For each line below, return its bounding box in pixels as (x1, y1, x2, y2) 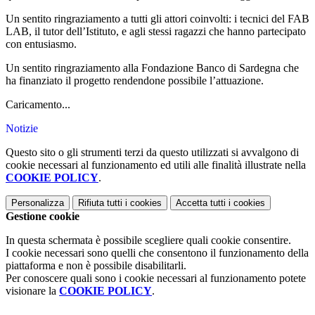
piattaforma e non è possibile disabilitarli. (6, 259, 186, 272)
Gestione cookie (6, 210, 79, 223)
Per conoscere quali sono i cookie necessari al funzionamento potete (6, 272, 306, 285)
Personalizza (11, 198, 64, 209)
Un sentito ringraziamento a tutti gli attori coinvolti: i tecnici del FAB (6, 13, 309, 25)
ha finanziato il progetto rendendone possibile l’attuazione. (6, 75, 264, 87)
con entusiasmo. (6, 38, 77, 51)
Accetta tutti (176, 198, 226, 209)
